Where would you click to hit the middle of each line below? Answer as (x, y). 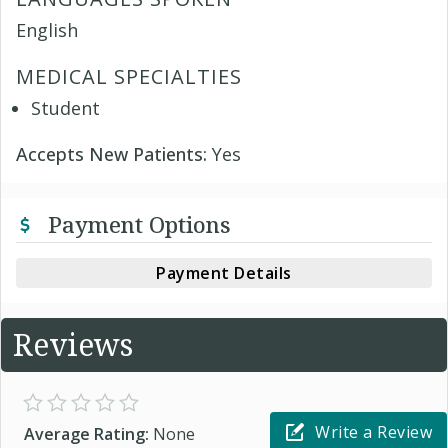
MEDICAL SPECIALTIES (129, 76)
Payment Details (224, 272)
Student (65, 107)
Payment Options (136, 223)
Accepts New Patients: (114, 153)
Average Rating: (88, 433)
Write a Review (373, 431)
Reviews (73, 344)
